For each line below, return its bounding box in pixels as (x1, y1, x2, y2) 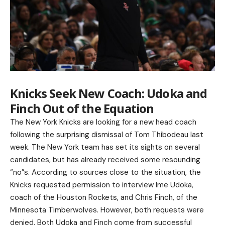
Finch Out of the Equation (10, 99, 154, 117)
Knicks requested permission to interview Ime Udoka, (10, 179, 193, 190)
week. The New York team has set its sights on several (10, 142, 200, 152)
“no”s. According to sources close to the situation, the (10, 167, 201, 177)
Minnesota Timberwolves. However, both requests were (10, 204, 204, 215)
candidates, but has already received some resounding (10, 154, 200, 165)
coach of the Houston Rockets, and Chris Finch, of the (10, 192, 197, 202)
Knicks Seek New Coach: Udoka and (10, 84, 207, 101)
